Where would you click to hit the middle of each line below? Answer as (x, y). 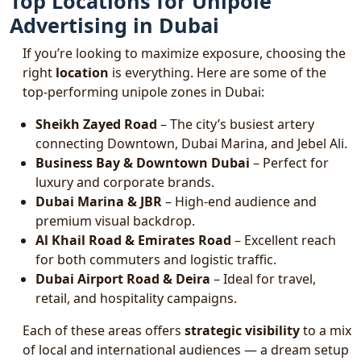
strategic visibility (242, 330)
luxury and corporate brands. (125, 182)
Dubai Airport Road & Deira (123, 279)
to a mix (326, 330)
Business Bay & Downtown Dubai (143, 163)
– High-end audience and (239, 201)
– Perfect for (289, 163)
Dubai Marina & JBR (99, 201)
